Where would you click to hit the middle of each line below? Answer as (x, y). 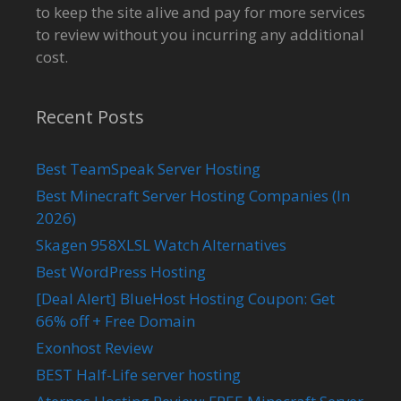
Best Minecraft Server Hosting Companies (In (193, 195)
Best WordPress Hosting (121, 271)
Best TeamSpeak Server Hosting (148, 168)
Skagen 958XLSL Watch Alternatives (161, 244)
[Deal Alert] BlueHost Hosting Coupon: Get (185, 298)
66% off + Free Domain (115, 320)
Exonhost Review (94, 347)
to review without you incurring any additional (200, 34)
